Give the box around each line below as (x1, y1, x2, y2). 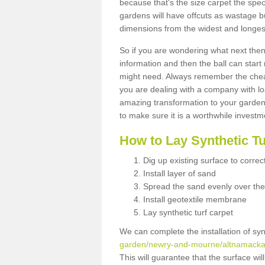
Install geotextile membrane (143, 194, 247, 204)
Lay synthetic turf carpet (143, 207, 233, 217)
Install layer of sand (143, 168, 216, 178)
